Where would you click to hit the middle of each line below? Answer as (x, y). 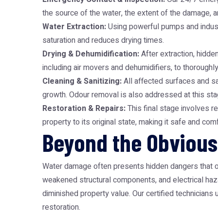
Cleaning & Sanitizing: (82, 81)
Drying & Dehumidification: (91, 54)
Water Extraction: (74, 27)
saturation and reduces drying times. (103, 40)
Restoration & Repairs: (84, 109)
